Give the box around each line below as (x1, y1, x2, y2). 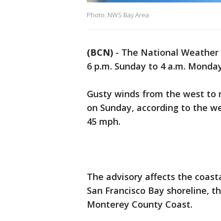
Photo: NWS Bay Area (87, 10, 149, 20)
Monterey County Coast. (87, 198, 192, 211)
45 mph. (87, 115, 120, 128)
